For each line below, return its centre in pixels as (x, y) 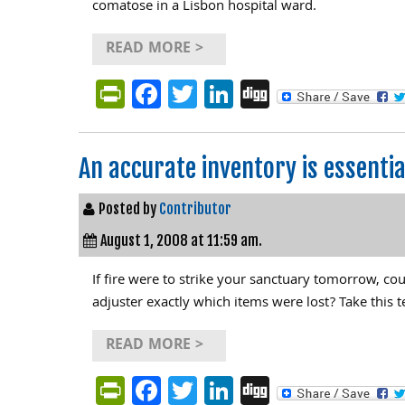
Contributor (195, 209)
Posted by (129, 209)
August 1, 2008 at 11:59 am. (181, 240)
